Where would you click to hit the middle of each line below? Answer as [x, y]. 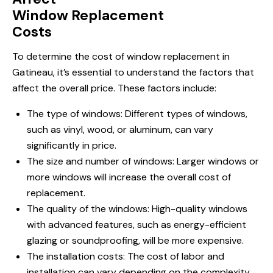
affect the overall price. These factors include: [114, 88]
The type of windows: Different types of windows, [137, 114]
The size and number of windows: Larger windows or [143, 161]
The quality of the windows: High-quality [118, 209]
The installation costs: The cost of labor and [126, 257]
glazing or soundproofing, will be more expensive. [135, 241]
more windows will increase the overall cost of [129, 177]
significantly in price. [72, 146]
